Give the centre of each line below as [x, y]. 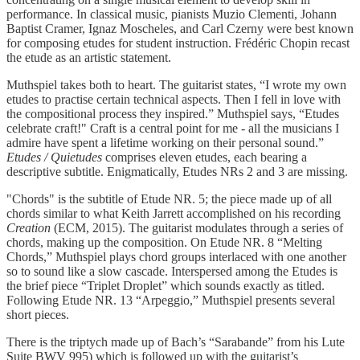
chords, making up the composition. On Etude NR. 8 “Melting [164, 242]
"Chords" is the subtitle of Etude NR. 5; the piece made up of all [169, 198]
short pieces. [38, 314]
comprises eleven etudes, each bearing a [206, 157]
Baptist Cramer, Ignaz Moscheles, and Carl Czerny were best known [180, 28]
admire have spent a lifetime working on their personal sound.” [165, 142]
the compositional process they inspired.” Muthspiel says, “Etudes [173, 113]
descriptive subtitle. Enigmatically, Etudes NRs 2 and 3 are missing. [177, 171]
